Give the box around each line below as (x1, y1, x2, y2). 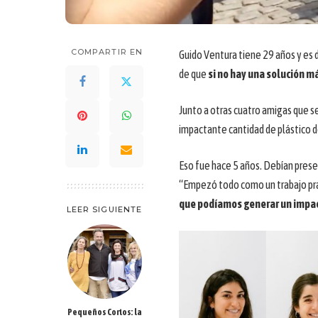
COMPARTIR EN (70, 46, 143, 57)
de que (179, 67, 208, 80)
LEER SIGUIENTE (66, 204, 143, 214)
